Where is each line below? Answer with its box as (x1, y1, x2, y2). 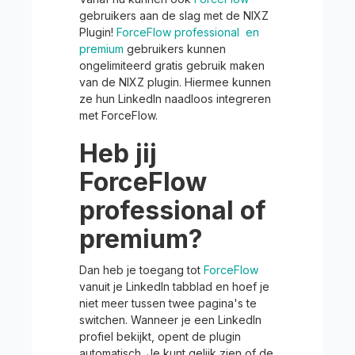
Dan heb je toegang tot (79, 263, 204, 277)
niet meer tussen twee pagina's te (79, 296, 257, 310)
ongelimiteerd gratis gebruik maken (79, 59, 265, 72)
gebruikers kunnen (124, 42, 226, 55)
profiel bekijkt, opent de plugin (79, 330, 241, 343)
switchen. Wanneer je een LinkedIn (79, 313, 261, 326)
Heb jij (79, 138, 157, 169)
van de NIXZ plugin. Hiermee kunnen (79, 75, 271, 89)
